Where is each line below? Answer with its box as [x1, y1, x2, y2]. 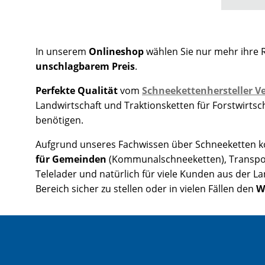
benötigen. [35, 114, 83, 127]
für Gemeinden [35, 153, 106, 166]
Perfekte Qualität [35, 84, 118, 98]
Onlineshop [89, 45, 146, 59]
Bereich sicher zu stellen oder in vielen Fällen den [35, 182, 256, 196]
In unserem [35, 45, 89, 59]
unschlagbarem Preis [35, 60, 135, 73]
